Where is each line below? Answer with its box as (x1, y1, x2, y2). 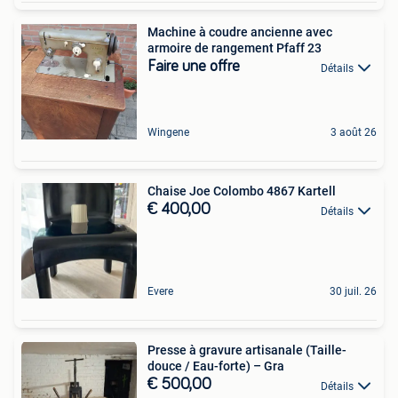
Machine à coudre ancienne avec (147, 25, 332, 40)
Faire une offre (147, 59, 240, 76)
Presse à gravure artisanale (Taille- (147, 343, 346, 358)
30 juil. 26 (330, 285, 377, 298)
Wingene (147, 126, 189, 139)
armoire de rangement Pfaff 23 (147, 41, 322, 56)
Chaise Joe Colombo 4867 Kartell (147, 184, 336, 199)
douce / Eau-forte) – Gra (147, 359, 284, 374)
